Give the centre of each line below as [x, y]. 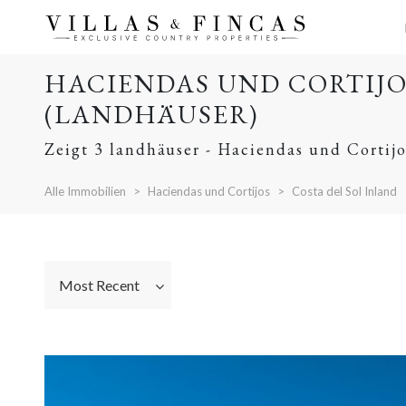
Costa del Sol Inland [344, 191]
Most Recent [99, 285]
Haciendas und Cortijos [208, 191]
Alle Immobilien [85, 191]
